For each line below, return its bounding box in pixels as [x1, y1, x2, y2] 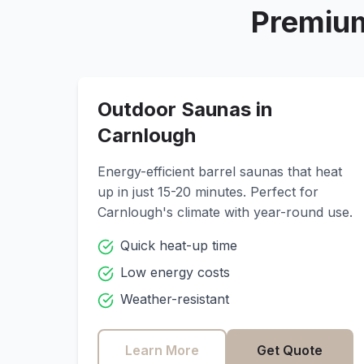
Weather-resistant [120, 291, 229, 307]
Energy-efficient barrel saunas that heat [97, 163, 342, 180]
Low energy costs [120, 264, 230, 280]
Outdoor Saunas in [97, 97, 273, 121]
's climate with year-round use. [162, 204, 353, 220]
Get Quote [257, 342, 323, 358]
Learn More [125, 342, 200, 358]
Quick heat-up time [120, 237, 237, 253]
